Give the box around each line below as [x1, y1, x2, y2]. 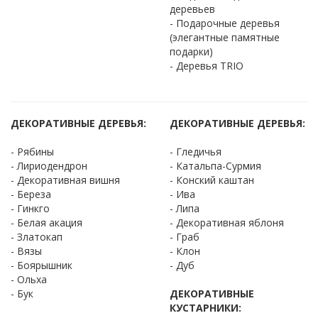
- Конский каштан [170, 172, 254, 187]
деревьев [170, 1, 215, 16]
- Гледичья [170, 144, 221, 158]
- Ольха [11, 272, 47, 286]
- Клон [170, 243, 200, 258]
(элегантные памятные [170, 30, 280, 44]
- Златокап [11, 229, 62, 243]
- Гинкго [11, 201, 50, 215]
